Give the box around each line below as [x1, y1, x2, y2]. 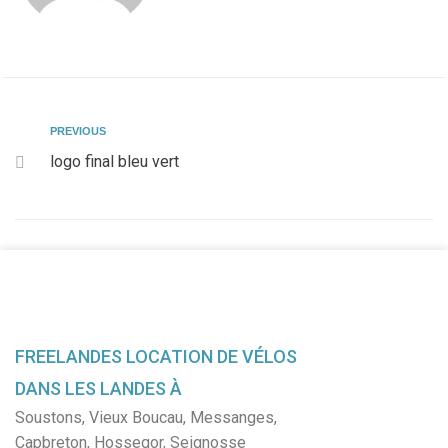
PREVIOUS [50, 125, 106, 137]
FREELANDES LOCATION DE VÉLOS [15, 346, 297, 367]
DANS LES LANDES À [15, 378, 182, 399]
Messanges [190, 408, 274, 427]
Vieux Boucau [89, 408, 183, 427]
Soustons [15, 408, 82, 427]
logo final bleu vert [50, 152, 179, 171]
